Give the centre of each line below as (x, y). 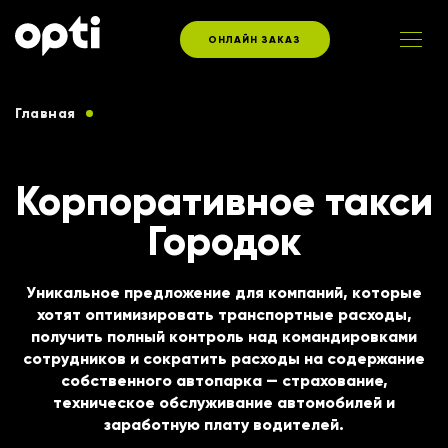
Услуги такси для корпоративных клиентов (184, 139)
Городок (224, 241)
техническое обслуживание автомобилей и (224, 402)
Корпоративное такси (224, 201)
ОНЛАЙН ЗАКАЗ (254, 39)
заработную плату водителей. (224, 424)
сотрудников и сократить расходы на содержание (224, 358)
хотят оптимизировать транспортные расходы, (224, 314)
